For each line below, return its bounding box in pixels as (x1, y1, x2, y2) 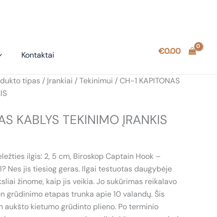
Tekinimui (79, 76, 113, 86)
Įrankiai (47, 76, 73, 86)
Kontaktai (21, 50, 55, 60)
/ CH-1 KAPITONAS (113, 76, 180, 86)
